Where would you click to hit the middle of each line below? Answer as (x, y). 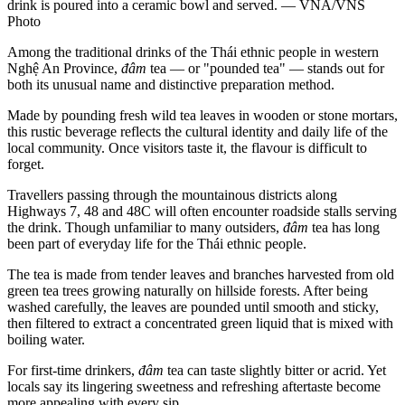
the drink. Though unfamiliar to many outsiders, (145, 227)
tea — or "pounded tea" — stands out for (267, 68)
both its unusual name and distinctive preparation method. (171, 84)
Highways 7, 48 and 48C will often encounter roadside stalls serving (202, 211)
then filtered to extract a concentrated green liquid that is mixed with (200, 323)
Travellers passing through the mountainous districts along (172, 194)
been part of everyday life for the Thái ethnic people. (157, 243)
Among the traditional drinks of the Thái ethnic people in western (193, 52)
